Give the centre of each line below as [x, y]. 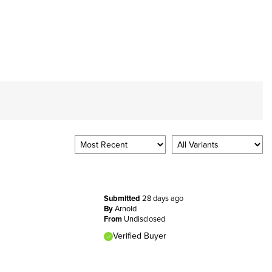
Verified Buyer [139, 235]
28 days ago [162, 198]
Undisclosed [144, 218]
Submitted [123, 198]
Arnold [125, 208]
